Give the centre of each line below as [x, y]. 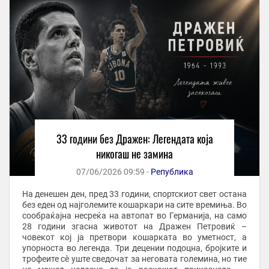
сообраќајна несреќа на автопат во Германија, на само [134, 215]
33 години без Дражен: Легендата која [134, 138]
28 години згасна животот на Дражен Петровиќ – [134, 226]
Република [172, 171]
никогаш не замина [134, 153]
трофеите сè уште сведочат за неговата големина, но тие [134, 258]
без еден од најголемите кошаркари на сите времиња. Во [134, 204]
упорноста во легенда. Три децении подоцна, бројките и [134, 248]
